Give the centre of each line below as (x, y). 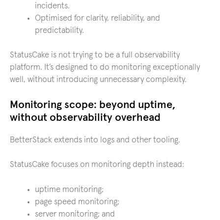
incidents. (52, 6)
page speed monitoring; (77, 202)
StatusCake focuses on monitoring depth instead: (97, 165)
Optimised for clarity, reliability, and (97, 18)
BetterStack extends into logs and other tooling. (95, 140)
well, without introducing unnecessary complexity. (98, 80)
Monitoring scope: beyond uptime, (93, 105)
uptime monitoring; (69, 190)
